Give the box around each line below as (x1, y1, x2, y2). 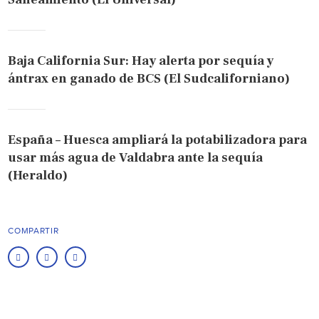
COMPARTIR (8, 226, 59, 236)
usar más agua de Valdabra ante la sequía (8, 150, 263, 167)
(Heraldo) (8, 167, 68, 184)
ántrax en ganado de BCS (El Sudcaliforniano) (8, 70, 291, 88)
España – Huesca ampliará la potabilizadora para (8, 132, 308, 149)
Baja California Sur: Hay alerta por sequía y (8, 53, 274, 70)
